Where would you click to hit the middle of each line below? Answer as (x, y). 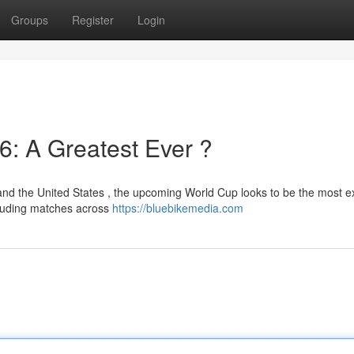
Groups (30, 20)
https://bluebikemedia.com (178, 208)
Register (93, 20)
